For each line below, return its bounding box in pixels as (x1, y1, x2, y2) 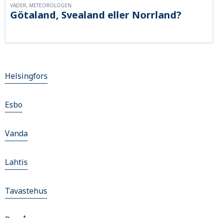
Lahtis (5, 157, 28, 168)
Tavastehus (5, 185, 47, 197)
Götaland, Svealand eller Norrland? (10, 8, 182, 22)
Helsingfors (5, 71, 48, 82)
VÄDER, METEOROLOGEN (10, 2, 72, 9)
